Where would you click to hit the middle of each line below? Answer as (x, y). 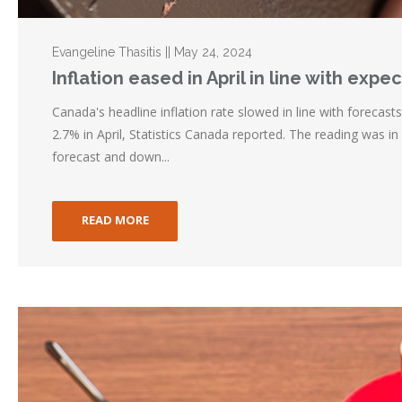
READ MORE (115, 220)
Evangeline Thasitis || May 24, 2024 (153, 52)
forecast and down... (111, 157)
